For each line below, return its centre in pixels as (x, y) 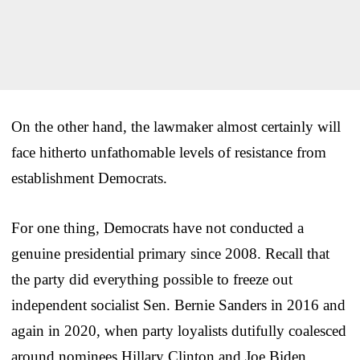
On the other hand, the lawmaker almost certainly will (176, 127)
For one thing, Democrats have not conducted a (157, 228)
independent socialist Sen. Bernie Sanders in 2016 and (178, 305)
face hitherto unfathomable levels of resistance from (169, 153)
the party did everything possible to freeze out (152, 280)
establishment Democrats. (89, 178)
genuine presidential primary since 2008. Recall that (170, 254)
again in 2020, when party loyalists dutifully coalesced (179, 331)
